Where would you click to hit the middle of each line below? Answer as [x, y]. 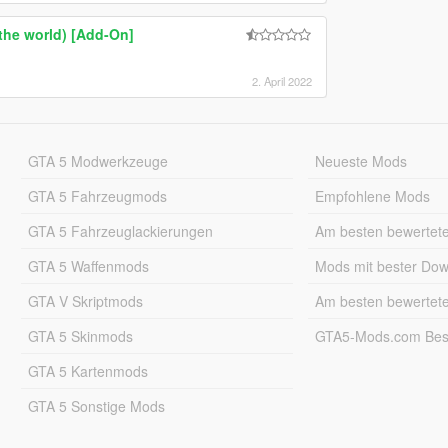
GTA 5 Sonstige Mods [96, 405]
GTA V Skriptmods [85, 300]
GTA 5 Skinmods [80, 335]
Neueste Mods [361, 160]
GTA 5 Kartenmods [87, 370]
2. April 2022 [281, 80]
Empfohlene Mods [373, 195]
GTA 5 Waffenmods [88, 265]
